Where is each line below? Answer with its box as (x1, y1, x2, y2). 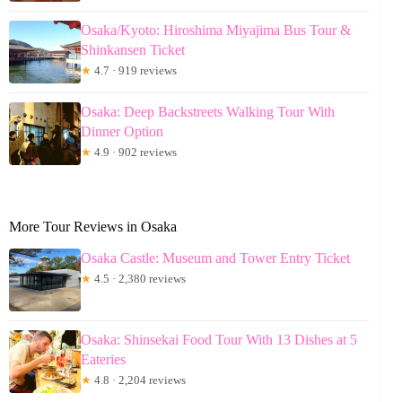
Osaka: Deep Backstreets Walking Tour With (81, 104, 335, 120)
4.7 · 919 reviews (92, 64, 177, 78)
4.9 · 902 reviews (92, 145, 177, 160)
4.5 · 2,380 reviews (92, 271, 186, 285)
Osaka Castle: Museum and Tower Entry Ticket (81, 249, 350, 266)
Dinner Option (81, 124, 163, 140)
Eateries (81, 351, 126, 367)
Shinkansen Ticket (81, 42, 185, 58)
